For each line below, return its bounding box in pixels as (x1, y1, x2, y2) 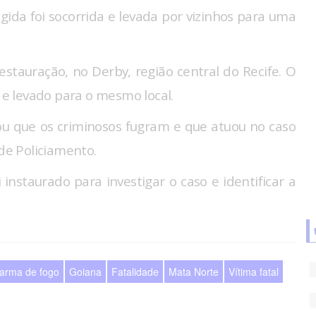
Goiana (69, 265, 102, 279)
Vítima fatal (229, 265, 279, 279)
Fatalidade (111, 265, 159, 279)
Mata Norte (169, 265, 219, 279)
